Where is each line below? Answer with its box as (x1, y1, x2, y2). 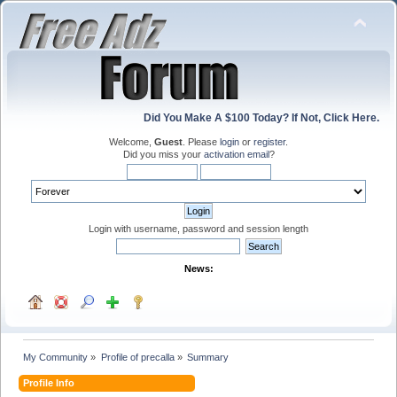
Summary (186, 351, 229, 362)
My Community (23, 351, 89, 362)
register (253, 136, 285, 147)
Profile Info (23, 377, 75, 388)
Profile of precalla (100, 351, 175, 362)
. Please (183, 136, 220, 147)
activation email (203, 149, 269, 160)
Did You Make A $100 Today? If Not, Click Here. (144, 112, 379, 124)
